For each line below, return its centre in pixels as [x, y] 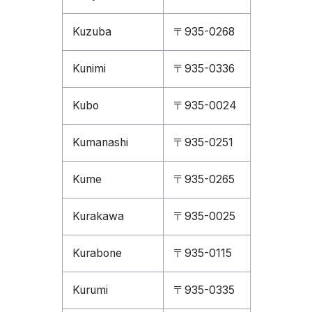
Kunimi [89, 69]
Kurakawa [98, 216]
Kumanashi [100, 142]
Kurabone [97, 253]
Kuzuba [92, 32]
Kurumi [90, 290]
